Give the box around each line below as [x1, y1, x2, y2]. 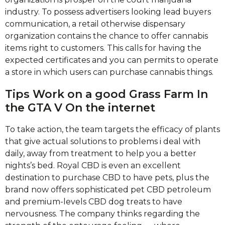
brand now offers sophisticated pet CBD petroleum [5, 185, 211, 194]
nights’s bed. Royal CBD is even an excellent [5, 161, 181, 170]
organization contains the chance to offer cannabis [5, 31, 208, 41]
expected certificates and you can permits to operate [5, 55, 218, 65]
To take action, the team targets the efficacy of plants [5, 125, 220, 134]
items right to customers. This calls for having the [5, 43, 201, 53]
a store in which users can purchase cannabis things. [5, 67, 213, 77]
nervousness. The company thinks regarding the [5, 209, 200, 218]
